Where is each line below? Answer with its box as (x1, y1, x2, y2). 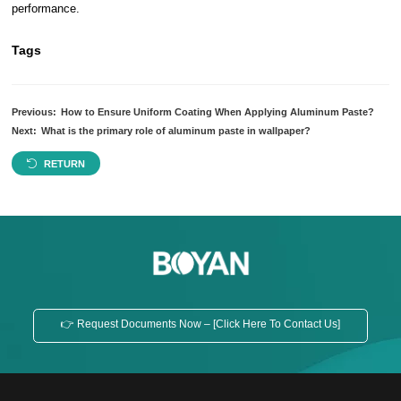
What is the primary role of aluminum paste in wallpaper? (40, 125, 311, 136)
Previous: (12, 107, 57, 117)
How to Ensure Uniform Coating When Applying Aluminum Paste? (60, 107, 374, 117)
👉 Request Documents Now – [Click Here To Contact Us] (60, 318, 340, 331)
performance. (12, 2, 81, 15)
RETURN (44, 158, 86, 169)
